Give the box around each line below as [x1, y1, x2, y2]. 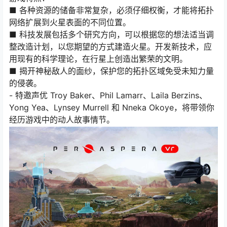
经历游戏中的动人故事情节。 [9, 115, 115, 125]
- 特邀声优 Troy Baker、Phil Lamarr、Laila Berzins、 [9, 90, 207, 100]
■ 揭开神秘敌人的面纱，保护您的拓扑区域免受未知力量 [9, 66, 214, 76]
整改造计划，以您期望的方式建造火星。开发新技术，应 [9, 42, 212, 52]
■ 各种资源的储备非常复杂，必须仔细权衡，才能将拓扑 [9, 5, 214, 15]
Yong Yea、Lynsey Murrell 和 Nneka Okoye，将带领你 [9, 102, 214, 112]
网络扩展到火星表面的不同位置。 [9, 17, 131, 27]
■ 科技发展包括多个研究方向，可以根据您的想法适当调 [9, 29, 214, 40]
